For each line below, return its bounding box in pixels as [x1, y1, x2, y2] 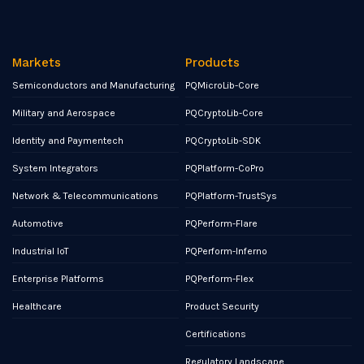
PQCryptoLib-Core [185, 106, 264, 119]
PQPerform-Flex [185, 272, 254, 284]
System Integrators [12, 162, 99, 174]
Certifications [185, 327, 247, 340]
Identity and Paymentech [12, 134, 124, 146]
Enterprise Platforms [12, 272, 105, 284]
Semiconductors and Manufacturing [12, 79, 175, 91]
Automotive [12, 217, 64, 229]
